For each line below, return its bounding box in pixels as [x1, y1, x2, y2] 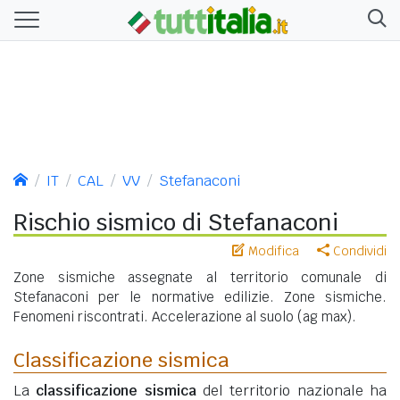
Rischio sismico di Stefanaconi [13, 207, 338, 237]
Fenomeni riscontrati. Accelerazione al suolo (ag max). [13, 307, 356, 325]
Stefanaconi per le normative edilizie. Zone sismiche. [13, 287, 387, 305]
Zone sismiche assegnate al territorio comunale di [13, 268, 387, 286]
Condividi [329, 242, 387, 259]
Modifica [245, 242, 299, 259]
